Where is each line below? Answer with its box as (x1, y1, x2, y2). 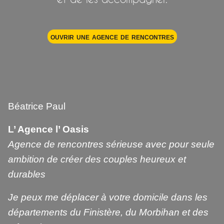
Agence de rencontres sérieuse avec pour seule (8, 138, 214, 149)
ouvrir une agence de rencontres (50, 31, 174, 41)
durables (8, 168, 45, 179)
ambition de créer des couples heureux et (8, 153, 186, 164)
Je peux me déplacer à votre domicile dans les (8, 191, 207, 202)
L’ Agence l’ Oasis (8, 123, 89, 134)
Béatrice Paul (8, 100, 65, 111)
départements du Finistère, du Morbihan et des (8, 206, 208, 217)
